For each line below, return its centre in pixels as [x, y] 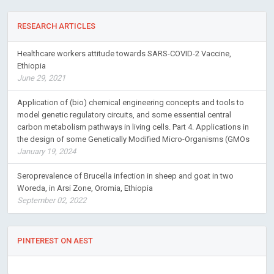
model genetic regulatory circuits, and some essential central [124, 114]
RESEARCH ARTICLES [56, 26]
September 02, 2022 [52, 200]
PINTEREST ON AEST [55, 240]
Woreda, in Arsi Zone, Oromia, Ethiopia [85, 188]
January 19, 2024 [46, 151]
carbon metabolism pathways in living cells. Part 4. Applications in [133, 127]
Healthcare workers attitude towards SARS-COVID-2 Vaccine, [124, 53]
